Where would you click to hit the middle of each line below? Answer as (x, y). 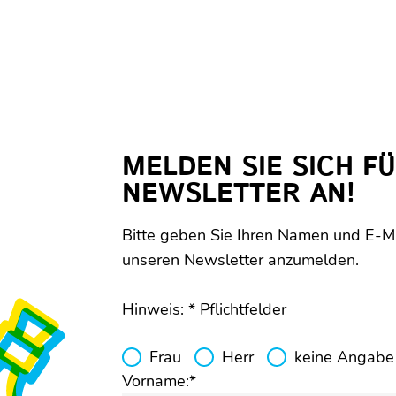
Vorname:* (159, 381)
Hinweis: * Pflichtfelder (204, 309)
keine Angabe (344, 357)
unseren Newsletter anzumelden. (240, 260)
